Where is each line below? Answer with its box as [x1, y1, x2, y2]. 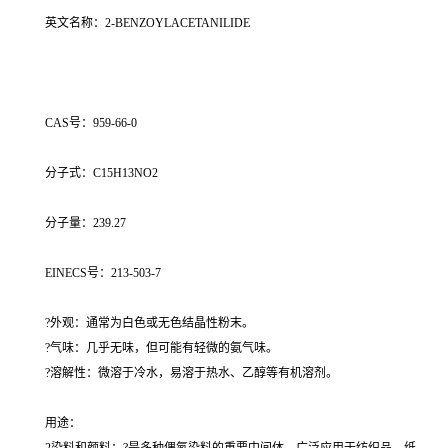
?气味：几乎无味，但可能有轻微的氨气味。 [45, 341, 278, 356]
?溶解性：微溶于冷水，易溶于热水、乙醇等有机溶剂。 [45, 366, 338, 381]
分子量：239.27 [45, 216, 126, 231]
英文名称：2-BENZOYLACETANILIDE [45, 16, 250, 31]
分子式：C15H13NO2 [45, 166, 158, 181]
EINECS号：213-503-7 [45, 266, 161, 281]
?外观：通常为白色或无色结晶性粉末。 [45, 316, 254, 331]
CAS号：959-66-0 [45, 116, 137, 131]
